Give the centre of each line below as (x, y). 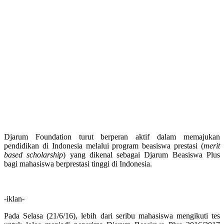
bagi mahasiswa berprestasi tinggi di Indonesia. (78, 164)
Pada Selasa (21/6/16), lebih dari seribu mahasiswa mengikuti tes (112, 216)
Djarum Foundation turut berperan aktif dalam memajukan (112, 137)
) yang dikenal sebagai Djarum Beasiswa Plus (142, 155)
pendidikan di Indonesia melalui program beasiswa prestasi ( (104, 146)
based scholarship (34, 155)
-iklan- (14, 199)
